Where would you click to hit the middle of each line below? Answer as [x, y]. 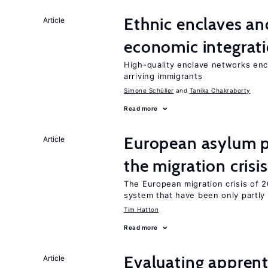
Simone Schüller [149, 90]
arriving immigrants [163, 76]
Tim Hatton [141, 209]
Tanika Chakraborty [220, 90]
